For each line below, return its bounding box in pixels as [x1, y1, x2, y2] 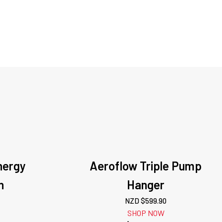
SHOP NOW [127, 208, 165, 218]
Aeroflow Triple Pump [90, 159, 202, 173]
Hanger [127, 177, 165, 192]
